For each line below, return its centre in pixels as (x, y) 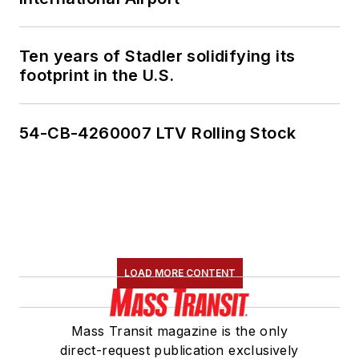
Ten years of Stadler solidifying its (157, 56)
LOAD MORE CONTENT (179, 273)
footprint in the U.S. (97, 76)
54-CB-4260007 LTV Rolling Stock (158, 133)
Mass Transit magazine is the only (179, 331)
